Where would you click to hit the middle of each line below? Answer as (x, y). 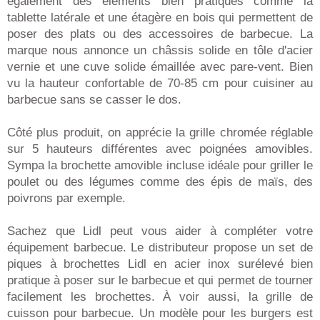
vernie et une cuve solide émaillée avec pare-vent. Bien (160, 66)
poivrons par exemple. (66, 198)
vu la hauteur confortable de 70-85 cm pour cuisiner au (160, 83)
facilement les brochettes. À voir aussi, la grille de (160, 296)
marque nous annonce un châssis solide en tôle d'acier (160, 50)
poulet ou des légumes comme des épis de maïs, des (160, 181)
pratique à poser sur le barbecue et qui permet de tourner (160, 280)
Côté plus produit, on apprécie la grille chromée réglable (160, 132)
